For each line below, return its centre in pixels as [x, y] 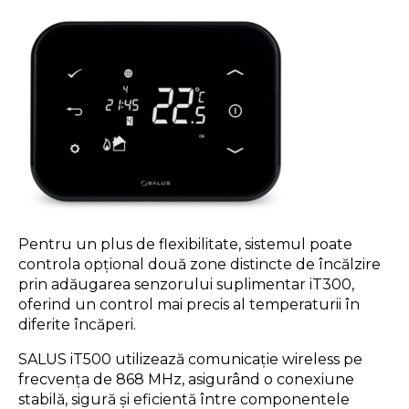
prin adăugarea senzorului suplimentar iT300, [186, 284]
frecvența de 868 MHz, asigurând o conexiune [186, 379]
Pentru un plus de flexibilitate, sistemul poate [185, 244]
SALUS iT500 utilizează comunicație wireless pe [190, 359]
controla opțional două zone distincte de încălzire [199, 264]
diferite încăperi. [77, 324]
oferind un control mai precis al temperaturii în [189, 304]
